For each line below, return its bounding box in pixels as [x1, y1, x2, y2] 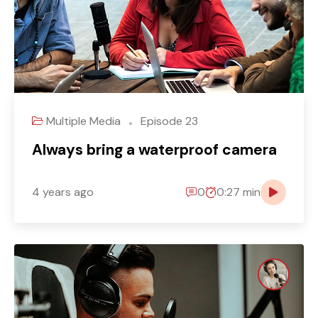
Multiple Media [46, 113, 124, 128]
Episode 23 [138, 113, 198, 128]
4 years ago [32, 185, 94, 200]
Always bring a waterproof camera [32, 139, 277, 160]
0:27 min [216, 185, 261, 200]
